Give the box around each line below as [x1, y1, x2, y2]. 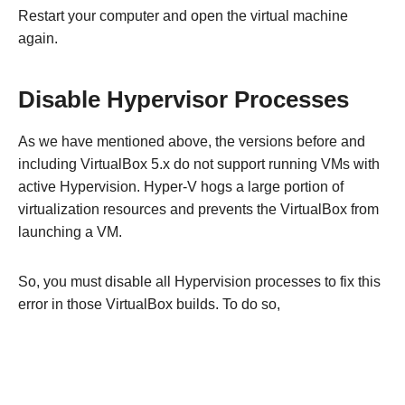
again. [18, 31, 58, 47]
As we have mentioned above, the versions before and [18, 134, 365, 150]
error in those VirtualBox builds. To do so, [18, 297, 280, 313]
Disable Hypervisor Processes [18, 87, 349, 113]
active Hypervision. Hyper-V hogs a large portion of [18, 179, 344, 195]
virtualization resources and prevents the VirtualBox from [18, 202, 379, 218]
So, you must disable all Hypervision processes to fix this [18, 274, 381, 290]
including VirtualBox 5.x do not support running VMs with [18, 156, 380, 173]
